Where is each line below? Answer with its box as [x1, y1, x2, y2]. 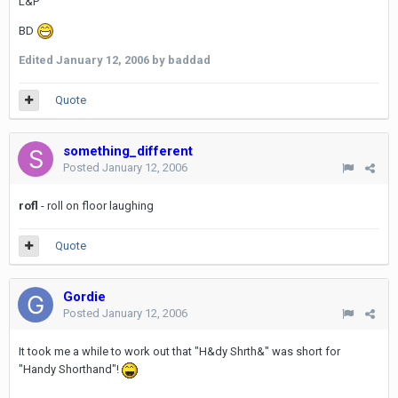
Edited [19, 53, 56, 68]
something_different [63, 143, 193, 159]
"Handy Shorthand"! [19, 362, 122, 376]
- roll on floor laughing [38, 199, 154, 212]
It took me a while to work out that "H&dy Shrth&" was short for [19, 345, 340, 358]
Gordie [63, 289, 106, 305]
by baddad [149, 53, 211, 68]
